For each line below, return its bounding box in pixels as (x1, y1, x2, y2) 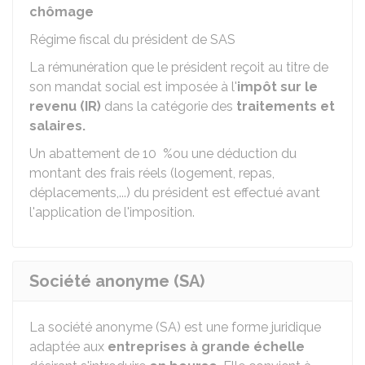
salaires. (29, 118, 86, 134)
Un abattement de (29, 146, 143, 161)
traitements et (233, 99, 335, 114)
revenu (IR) (29, 99, 101, 114)
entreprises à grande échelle (104, 339, 305, 354)
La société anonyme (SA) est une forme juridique (29, 319, 321, 335)
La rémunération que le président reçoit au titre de (29, 59, 328, 75)
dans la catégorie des (101, 99, 233, 114)
